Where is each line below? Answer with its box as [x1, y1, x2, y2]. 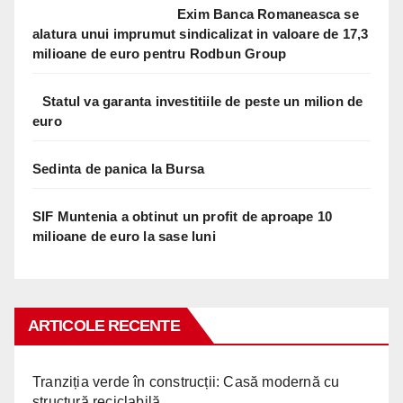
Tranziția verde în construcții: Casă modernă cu [32, 373, 340, 390]
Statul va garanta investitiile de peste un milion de [42, 93, 363, 109]
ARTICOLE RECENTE [28, 316, 180, 335]
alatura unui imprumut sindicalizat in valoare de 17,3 [32, 25, 369, 41]
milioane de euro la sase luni [32, 228, 216, 244]
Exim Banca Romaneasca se [177, 5, 359, 22]
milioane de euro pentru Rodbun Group [32, 45, 287, 61]
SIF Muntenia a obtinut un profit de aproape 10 [32, 208, 333, 224]
